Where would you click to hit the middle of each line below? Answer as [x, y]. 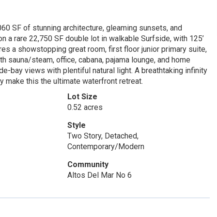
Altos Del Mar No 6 [99, 175]
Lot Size [82, 97]
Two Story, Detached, [103, 136]
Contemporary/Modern [106, 147]
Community [88, 164]
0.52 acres [85, 107]
